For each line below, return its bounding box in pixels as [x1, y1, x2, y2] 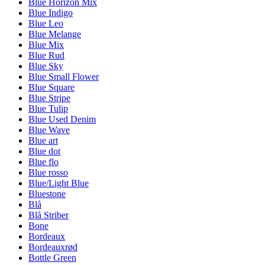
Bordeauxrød [28, 242, 77, 253]
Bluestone [28, 189, 66, 199]
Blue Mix [28, 40, 64, 50]
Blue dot [28, 146, 60, 157]
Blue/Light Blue [28, 178, 89, 189]
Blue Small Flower [28, 72, 99, 82]
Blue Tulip [28, 104, 68, 114]
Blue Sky [28, 61, 63, 72]
